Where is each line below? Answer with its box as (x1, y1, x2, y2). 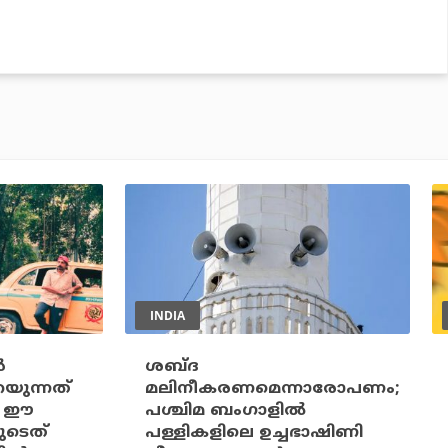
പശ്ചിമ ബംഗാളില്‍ (144, 400, 306, 421)
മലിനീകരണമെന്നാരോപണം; (144, 378, 400, 399)
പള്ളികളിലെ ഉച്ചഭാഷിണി (144, 422, 363, 443)
